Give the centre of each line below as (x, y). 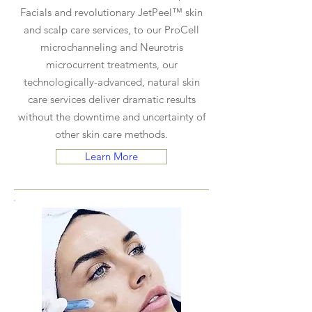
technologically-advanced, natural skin (111, 82)
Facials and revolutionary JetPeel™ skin (111, 12)
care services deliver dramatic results (111, 99)
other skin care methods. (111, 134)
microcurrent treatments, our (111, 64)
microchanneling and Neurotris (111, 47)
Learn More (111, 156)
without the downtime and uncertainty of (111, 117)
